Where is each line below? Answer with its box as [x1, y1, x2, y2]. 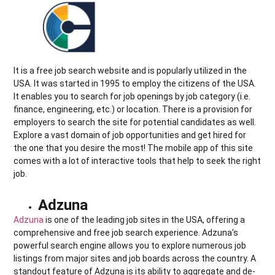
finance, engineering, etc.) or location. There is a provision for [14, 104, 253, 114]
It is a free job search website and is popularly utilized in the [14, 65, 247, 76]
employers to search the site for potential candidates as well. [14, 117, 257, 127]
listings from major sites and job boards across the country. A [14, 253, 257, 263]
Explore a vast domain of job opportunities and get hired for [14, 130, 247, 140]
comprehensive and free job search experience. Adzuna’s [14, 227, 239, 238]
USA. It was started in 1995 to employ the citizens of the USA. [14, 78, 257, 88]
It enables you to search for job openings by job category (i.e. [14, 91, 251, 101]
